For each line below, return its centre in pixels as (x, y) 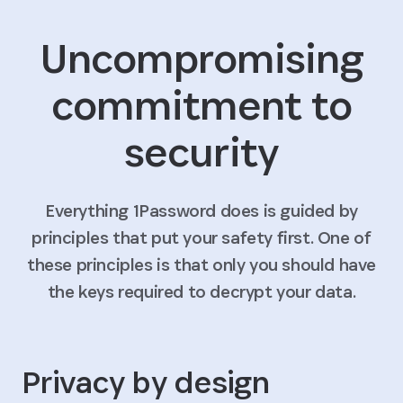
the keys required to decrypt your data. (201, 291)
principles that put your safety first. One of (201, 237)
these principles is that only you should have (201, 264)
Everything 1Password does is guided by (201, 210)
